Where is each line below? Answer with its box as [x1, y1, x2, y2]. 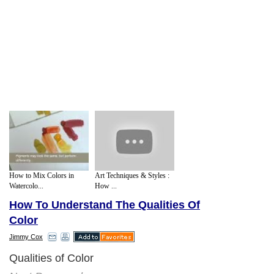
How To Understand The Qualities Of [9, 199, 200, 212]
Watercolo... [9, 181, 43, 190]
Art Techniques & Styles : [95, 171, 169, 180]
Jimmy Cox [9, 233, 43, 241]
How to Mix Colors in [9, 171, 74, 180]
